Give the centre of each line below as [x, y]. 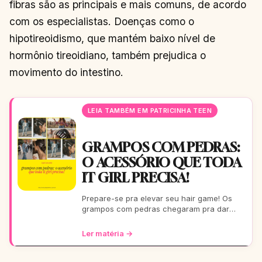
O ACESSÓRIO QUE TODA [161, 162]
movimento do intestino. [66, 72]
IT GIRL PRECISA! [135, 177]
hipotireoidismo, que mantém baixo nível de [112, 38]
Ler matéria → [107, 234]
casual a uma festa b [121, 230]
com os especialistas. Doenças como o [102, 21]
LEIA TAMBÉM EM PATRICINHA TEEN [150, 110]
